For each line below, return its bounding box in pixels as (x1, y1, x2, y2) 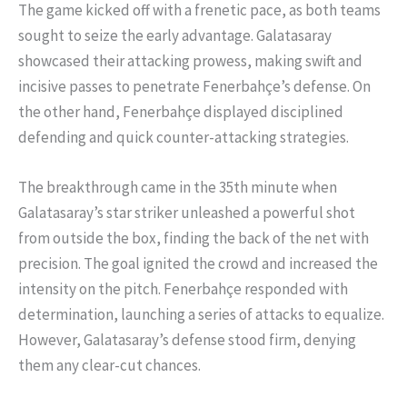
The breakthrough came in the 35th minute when (18, 177, 337, 198)
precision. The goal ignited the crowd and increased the (18, 253, 378, 274)
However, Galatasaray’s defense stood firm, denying (18, 330, 356, 351)
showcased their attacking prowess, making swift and (18, 51, 362, 72)
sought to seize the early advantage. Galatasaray (18, 25, 332, 46)
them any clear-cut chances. (18, 355, 201, 376)
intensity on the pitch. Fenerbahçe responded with (18, 279, 348, 300)
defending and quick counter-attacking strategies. (18, 127, 349, 148)
